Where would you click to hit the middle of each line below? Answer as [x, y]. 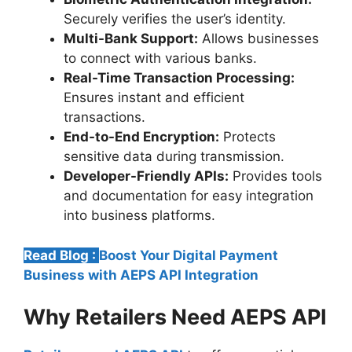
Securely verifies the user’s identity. [177, 19]
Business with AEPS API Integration [141, 275]
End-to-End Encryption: [141, 137]
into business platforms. [141, 216]
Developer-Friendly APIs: [146, 176]
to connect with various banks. [162, 59]
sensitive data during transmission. [176, 157]
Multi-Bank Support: [131, 39]
